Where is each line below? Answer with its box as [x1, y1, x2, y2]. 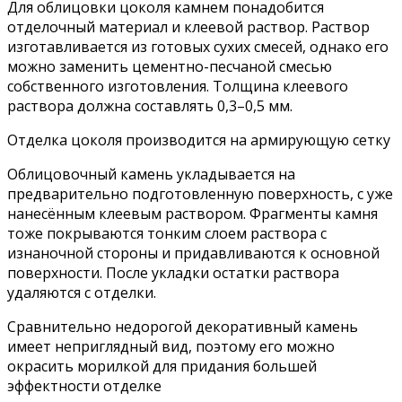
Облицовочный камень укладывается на [7, 164, 295, 185]
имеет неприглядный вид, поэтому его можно [7, 336, 335, 357]
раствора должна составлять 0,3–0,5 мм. [7, 96, 293, 117]
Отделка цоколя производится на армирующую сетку [7, 130, 390, 151]
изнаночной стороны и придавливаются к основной [7, 243, 380, 264]
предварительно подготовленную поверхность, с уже [7, 184, 393, 205]
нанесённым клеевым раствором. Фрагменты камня [7, 204, 378, 224]
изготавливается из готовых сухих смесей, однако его [7, 37, 389, 57]
